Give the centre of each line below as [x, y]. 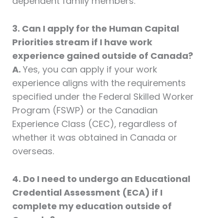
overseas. [33, 151]
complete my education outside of [92, 206]
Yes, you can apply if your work [90, 69]
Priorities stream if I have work [82, 42]
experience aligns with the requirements [99, 83]
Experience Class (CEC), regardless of [94, 124]
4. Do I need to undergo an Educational [101, 179]
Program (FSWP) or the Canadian [85, 110]
